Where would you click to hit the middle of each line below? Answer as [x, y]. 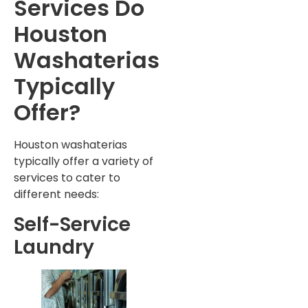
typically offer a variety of [84, 162]
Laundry [54, 247]
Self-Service [72, 224]
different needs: [56, 195]
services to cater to [67, 178]
